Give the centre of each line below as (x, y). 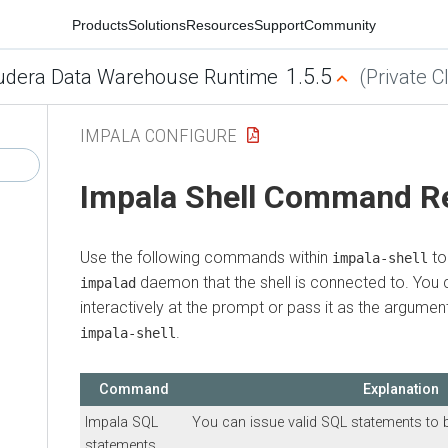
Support (279, 24)
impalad (108, 282)
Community (340, 24)
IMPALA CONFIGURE (158, 135)
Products (100, 24)
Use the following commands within (206, 257)
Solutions (157, 24)
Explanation (401, 389)
